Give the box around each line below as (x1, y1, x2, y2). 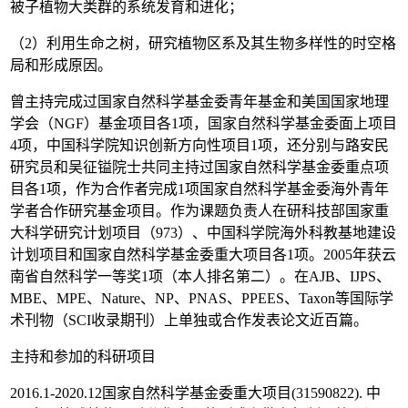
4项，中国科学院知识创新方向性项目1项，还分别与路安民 (10, 138, 389, 154)
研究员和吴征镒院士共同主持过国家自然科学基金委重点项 (10, 159, 389, 176)
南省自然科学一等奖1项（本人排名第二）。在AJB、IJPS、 (10, 269, 391, 285)
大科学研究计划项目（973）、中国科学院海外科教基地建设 (10, 225, 396, 241)
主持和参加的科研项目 (10, 349, 156, 365)
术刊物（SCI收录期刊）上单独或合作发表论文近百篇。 (10, 312, 368, 329)
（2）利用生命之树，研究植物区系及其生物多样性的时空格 (10, 36, 396, 52)
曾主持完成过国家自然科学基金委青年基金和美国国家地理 (10, 94, 389, 110)
